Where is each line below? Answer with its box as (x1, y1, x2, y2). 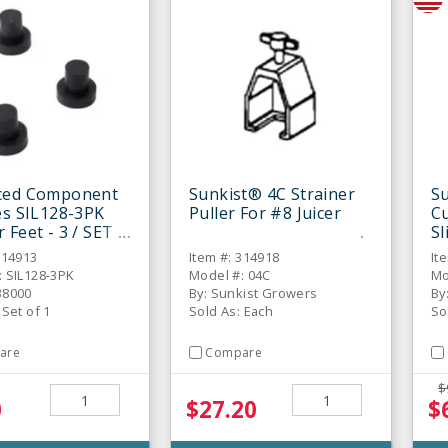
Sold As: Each (189, 302, 274, 321)
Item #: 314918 (189, 248, 280, 267)
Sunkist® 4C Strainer (189, 183, 355, 206)
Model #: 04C (189, 266, 271, 285)
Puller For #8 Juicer (189, 202, 341, 225)
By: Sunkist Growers (189, 284, 318, 303)
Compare (205, 344, 263, 362)
